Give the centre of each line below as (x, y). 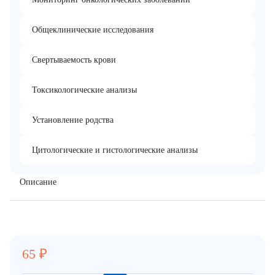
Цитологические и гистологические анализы (115, 150)
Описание (38, 182)
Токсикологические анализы (84, 90)
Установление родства (73, 120)
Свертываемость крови (74, 60)
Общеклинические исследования (93, 30)
